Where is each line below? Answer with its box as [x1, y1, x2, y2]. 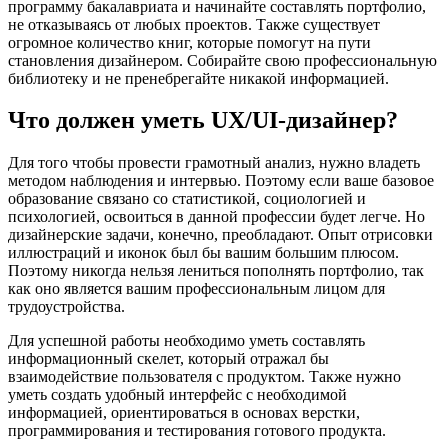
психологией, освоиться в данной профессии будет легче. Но [8, 208, 425, 226]
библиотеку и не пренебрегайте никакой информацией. [8, 69, 389, 87]
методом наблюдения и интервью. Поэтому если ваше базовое [8, 172, 434, 190]
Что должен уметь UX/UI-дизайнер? [8, 107, 398, 134]
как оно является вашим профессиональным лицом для [8, 280, 385, 298]
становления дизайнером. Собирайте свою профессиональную [8, 51, 437, 69]
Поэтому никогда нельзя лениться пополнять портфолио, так [8, 262, 424, 280]
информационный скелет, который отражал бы [8, 350, 329, 368]
